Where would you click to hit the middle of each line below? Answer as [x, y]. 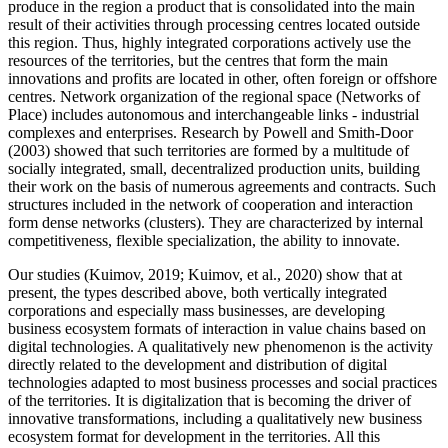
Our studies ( [48, 274]
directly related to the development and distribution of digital [197, 364]
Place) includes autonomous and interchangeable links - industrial [213, 114]
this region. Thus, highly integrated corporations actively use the [209, 42]
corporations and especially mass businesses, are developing [196, 310]
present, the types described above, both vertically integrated [197, 292]
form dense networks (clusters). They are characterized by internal [215, 222]
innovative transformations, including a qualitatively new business [215, 418]
